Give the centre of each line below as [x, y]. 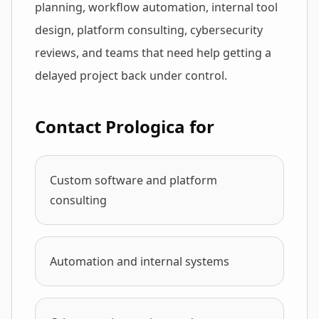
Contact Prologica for [125, 126]
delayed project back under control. [131, 75]
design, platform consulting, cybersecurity [149, 30]
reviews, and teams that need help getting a [153, 53]
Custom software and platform [134, 180]
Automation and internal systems [140, 261]
